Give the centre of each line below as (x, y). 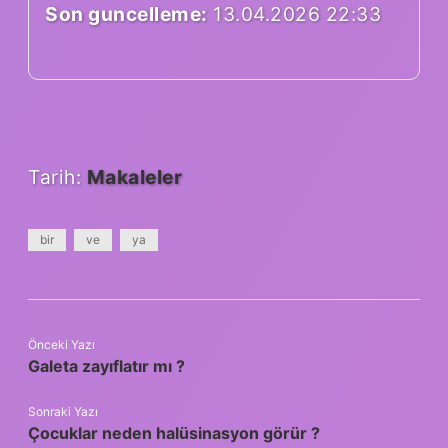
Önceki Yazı (61, 345)
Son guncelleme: (126, 14)
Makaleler (134, 177)
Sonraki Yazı (63, 412)
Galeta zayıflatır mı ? (106, 366)
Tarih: (57, 177)
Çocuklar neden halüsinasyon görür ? (174, 433)
